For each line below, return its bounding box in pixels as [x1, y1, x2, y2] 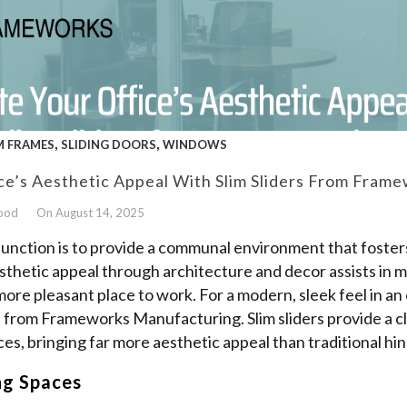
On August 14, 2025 [36, 204, 144, 220]
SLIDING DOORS [61, 136, 156, 152]
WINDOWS [163, 136, 227, 152]
